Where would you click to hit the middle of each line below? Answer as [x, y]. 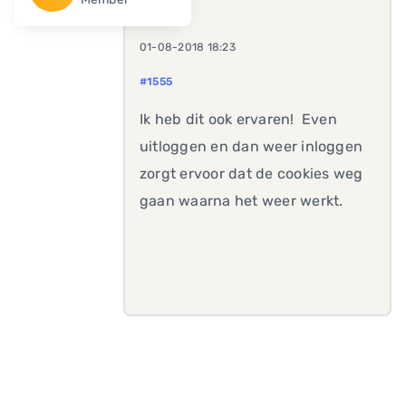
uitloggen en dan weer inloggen [251, 146]
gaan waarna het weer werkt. [242, 201]
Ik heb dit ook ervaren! [219, 119]
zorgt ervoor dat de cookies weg [251, 174]
